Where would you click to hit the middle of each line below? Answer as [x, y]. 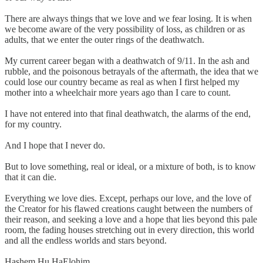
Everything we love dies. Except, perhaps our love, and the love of [128, 198]
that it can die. [31, 177]
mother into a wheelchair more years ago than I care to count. [118, 92]
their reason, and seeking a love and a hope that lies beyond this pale [131, 219]
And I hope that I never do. [55, 145]
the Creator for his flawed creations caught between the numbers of [129, 208]
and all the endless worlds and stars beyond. [86, 240]
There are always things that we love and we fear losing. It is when [128, 18]
